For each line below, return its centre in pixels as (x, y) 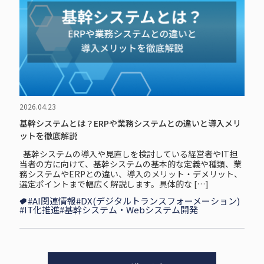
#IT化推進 (39, 210)
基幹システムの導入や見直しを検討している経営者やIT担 (128, 154)
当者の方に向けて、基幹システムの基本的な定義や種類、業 (130, 164)
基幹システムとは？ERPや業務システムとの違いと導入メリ (130, 123)
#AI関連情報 (52, 201)
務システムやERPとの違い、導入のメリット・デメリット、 (131, 174)
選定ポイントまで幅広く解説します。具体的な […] (114, 184)
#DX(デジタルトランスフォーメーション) (158, 201)
